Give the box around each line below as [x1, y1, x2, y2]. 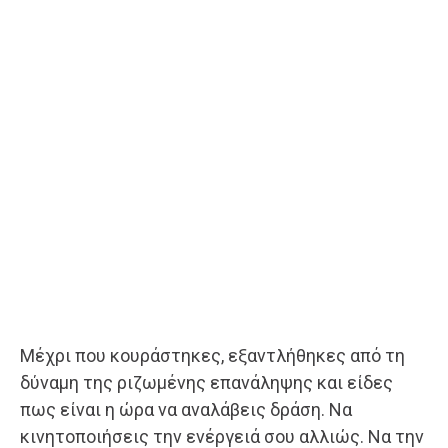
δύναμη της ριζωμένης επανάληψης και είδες [20, 371, 393, 393]
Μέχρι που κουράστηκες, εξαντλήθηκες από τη [20, 344, 405, 366]
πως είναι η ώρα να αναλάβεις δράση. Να [20, 398, 352, 420]
